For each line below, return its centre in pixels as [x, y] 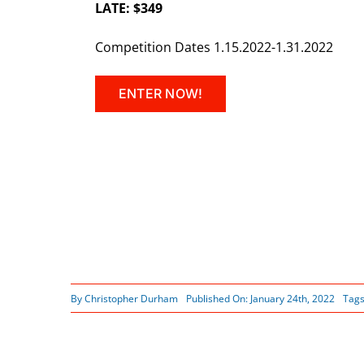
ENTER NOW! [160, 94]
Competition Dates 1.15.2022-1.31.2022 [214, 48]
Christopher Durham [131, 298]
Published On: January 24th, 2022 [260, 298]
